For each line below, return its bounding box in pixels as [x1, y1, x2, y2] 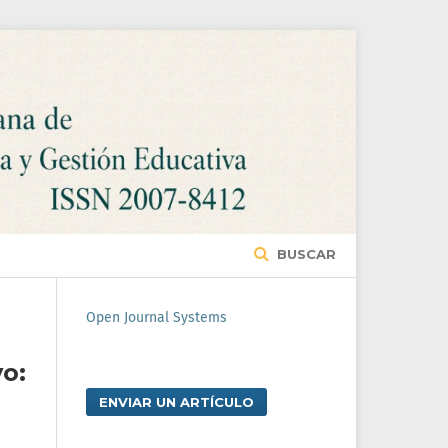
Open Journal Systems [86, 309, 227, 327]
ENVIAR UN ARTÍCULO [99, 394, 254, 411]
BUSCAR [273, 246, 336, 263]
